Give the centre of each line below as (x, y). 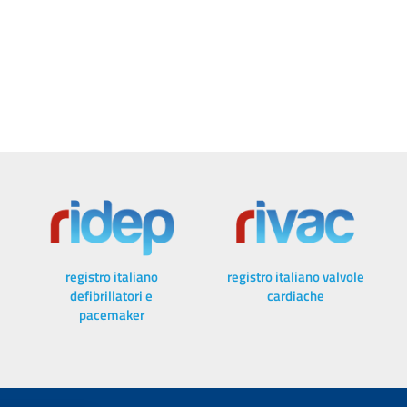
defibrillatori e (112, 296)
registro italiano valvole (295, 277)
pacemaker (111, 315)
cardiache (295, 296)
